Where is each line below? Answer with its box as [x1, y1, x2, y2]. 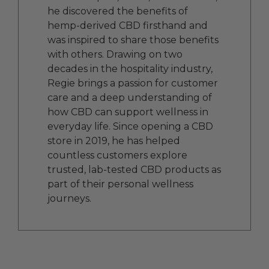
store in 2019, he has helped [47, 135, 181, 147]
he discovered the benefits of [47, 5, 189, 17]
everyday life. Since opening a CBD [47, 121, 214, 133]
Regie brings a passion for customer [47, 77, 219, 89]
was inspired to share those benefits [47, 34, 219, 46]
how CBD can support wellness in [47, 106, 209, 118]
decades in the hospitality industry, [47, 63, 213, 75]
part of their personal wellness [47, 178, 194, 190]
